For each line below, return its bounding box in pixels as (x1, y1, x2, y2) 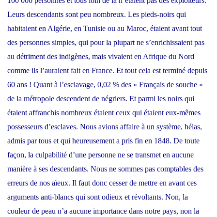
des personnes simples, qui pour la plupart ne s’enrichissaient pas (7, 38, 204, 47)
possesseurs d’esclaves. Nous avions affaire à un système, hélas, (7, 123, 202, 131)
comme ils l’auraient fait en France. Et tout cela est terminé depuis (7, 66, 207, 75)
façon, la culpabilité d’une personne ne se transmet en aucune (7, 151, 194, 159)
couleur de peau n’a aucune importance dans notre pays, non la (7, 207, 199, 216)
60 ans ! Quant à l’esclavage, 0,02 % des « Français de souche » (7, 80, 203, 89)
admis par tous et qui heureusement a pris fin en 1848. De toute (7, 137, 200, 145)
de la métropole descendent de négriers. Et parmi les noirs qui (7, 94, 194, 103)
